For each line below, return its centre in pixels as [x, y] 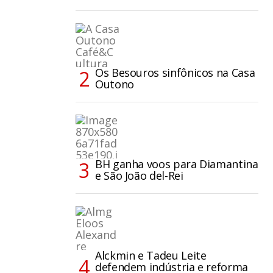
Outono [115, 84]
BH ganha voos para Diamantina [177, 164]
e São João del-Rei [139, 176]
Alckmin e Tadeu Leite [151, 256]
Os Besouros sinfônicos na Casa [175, 73]
